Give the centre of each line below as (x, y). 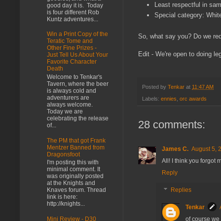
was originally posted (75, 176)
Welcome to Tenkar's (74, 77)
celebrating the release (78, 118)
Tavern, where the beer (78, 84)
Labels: (151, 99)
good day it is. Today (75, 5)
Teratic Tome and (70, 41)
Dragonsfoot (63, 154)
